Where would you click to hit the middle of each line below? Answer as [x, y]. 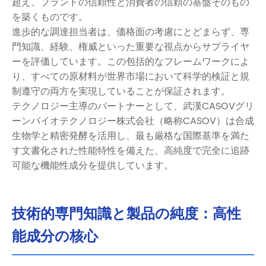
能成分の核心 [55, 237]
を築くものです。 [50, 17]
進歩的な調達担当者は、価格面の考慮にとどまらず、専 [131, 32]
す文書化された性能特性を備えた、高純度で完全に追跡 [131, 151]
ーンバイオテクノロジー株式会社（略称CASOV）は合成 [133, 121]
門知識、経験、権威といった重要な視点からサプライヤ [131, 47]
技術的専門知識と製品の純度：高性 [126, 214]
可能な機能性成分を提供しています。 [93, 165]
